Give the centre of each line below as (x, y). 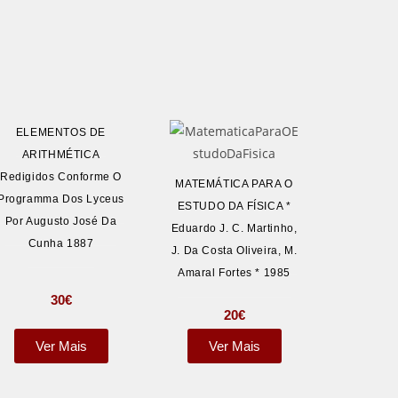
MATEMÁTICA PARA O (234, 184)
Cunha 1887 (61, 243)
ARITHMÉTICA (61, 155)
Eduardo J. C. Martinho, (234, 229)
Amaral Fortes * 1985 (234, 273)
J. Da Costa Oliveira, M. (234, 251)
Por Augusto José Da (61, 221)
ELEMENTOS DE (61, 132)
